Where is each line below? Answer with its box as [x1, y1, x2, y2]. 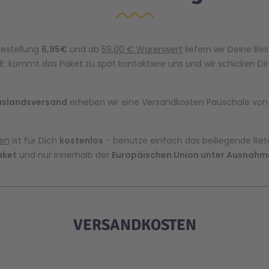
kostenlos [59, 134, 103, 147]
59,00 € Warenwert [101, 43, 183, 55]
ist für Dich [9, 134, 59, 147]
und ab [67, 43, 101, 55]
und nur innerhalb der [16, 149, 112, 161]
